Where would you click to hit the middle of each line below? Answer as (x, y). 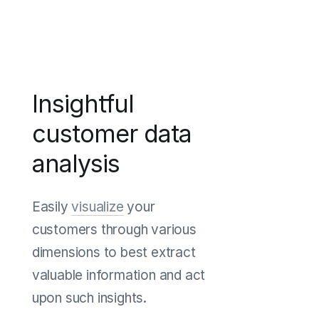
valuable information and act (119, 275)
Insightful (83, 103)
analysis (75, 163)
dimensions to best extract (114, 252)
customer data (111, 133)
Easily (52, 206)
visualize (98, 206)
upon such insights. (89, 298)
